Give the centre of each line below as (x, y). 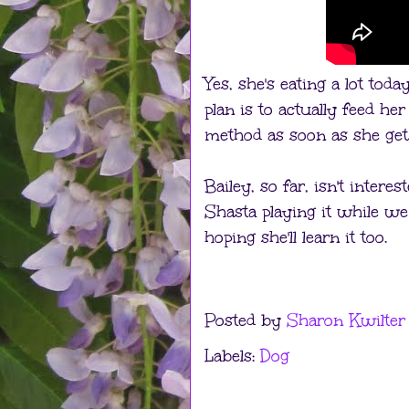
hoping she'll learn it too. (296, 237)
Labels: (232, 356)
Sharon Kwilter (346, 320)
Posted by (246, 320)
